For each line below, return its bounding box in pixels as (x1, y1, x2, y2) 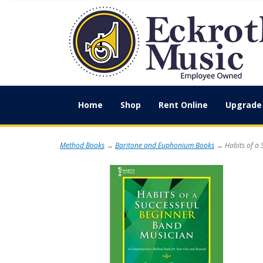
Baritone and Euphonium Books (115, 140, 214, 150)
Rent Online (159, 99, 208, 110)
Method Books (60, 140, 104, 150)
